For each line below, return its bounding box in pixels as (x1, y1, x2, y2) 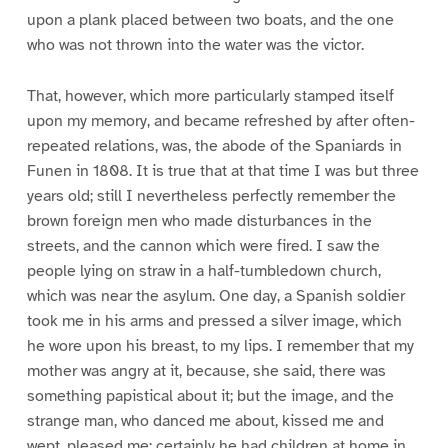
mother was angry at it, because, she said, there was (26, 360, 386, 381)
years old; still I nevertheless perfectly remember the (26, 185, 396, 206)
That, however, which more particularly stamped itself (26, 85, 394, 106)
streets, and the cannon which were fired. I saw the (26, 235, 380, 256)
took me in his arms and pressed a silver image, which (26, 310, 402, 331)
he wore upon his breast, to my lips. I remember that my (26, 335, 414, 356)
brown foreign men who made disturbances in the (26, 210, 372, 231)
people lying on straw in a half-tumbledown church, (26, 260, 381, 281)
